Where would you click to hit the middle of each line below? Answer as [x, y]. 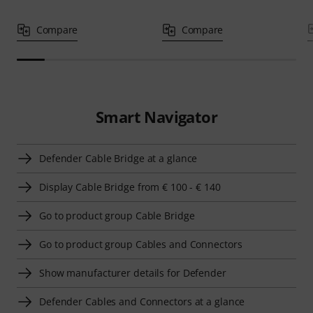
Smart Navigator [156, 117]
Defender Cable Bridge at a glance [118, 159]
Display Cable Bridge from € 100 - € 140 [130, 187]
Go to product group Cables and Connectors [141, 245]
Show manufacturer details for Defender [133, 273]
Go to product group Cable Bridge [117, 216]
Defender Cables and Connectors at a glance [142, 302]
